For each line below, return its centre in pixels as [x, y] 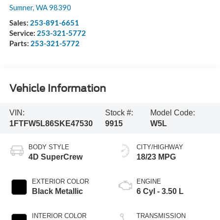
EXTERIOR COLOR [60, 181]
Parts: [20, 43]
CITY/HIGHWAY [160, 147]
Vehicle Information [57, 88]
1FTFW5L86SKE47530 [51, 123]
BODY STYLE [49, 147]
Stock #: [119, 112]
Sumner [21, 8]
